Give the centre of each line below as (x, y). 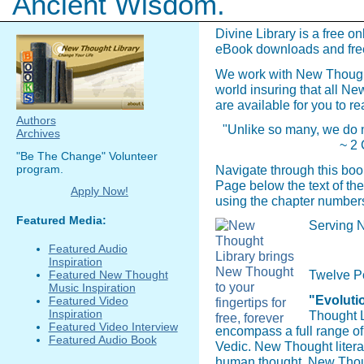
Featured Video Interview (113, 326)
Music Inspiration (92, 287)
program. (39, 169)
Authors (36, 121)
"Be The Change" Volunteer (87, 156)
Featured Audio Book (102, 339)
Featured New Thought (108, 274)
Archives (38, 134)
